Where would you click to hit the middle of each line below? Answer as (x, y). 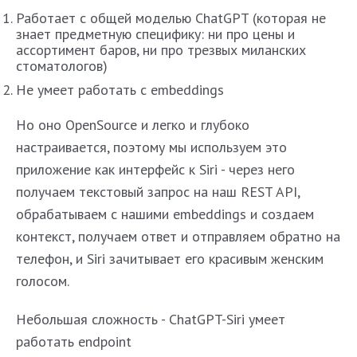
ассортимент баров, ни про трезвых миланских (161, 49)
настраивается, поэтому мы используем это (151, 147)
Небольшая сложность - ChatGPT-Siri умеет (151, 319)
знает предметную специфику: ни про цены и (155, 33)
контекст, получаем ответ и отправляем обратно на (178, 236)
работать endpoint (74, 341)
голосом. (43, 280)
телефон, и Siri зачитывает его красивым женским (170, 258)
